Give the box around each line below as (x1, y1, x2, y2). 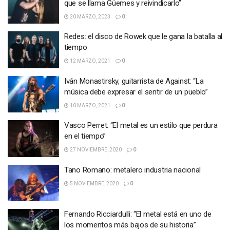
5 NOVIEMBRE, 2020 (69, 180, 119, 186)
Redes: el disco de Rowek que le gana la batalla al (64, 32, 223, 41)
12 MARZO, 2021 (69, 58, 110, 64)
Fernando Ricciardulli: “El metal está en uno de (64, 209, 212, 219)
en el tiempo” (64, 131, 106, 141)
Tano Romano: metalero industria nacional (64, 165, 201, 175)
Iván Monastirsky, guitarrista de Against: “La (64, 76, 204, 86)
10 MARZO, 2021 (69, 102, 110, 108)
